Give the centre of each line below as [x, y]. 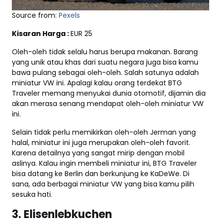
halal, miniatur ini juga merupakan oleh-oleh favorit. [101, 143]
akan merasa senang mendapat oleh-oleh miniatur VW [108, 104]
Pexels [69, 16]
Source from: [35, 16]
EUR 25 [81, 34]
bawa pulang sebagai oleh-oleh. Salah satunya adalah [105, 73]
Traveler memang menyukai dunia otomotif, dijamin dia [109, 93]
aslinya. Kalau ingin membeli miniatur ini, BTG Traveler [104, 164]
